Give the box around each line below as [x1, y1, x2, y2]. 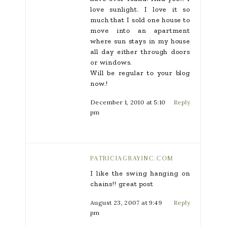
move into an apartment [90, 26, 190, 35]
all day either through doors [90, 47, 190, 56]
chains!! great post [90, 180, 153, 188]
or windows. [90, 58, 133, 67]
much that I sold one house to [90, 16, 190, 24]
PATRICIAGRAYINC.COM [90, 154, 174, 162]
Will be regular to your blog [90, 69, 190, 77]
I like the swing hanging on [90, 169, 190, 178]
